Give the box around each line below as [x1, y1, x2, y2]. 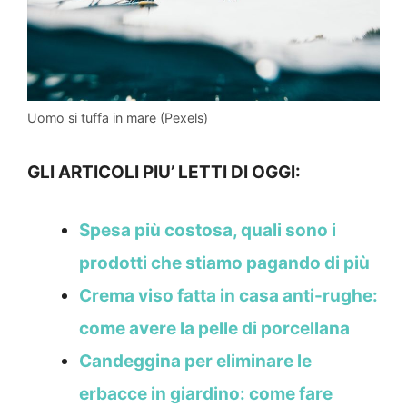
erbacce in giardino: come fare [79, 383, 333, 405]
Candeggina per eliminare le [79, 351, 312, 372]
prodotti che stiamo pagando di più [79, 253, 370, 274]
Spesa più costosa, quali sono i [79, 220, 336, 242]
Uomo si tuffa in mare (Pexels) [27, 110, 208, 126]
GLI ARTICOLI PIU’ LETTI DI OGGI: [27, 161, 301, 183]
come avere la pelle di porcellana [79, 318, 350, 340]
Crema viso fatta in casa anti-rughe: [79, 285, 378, 307]
